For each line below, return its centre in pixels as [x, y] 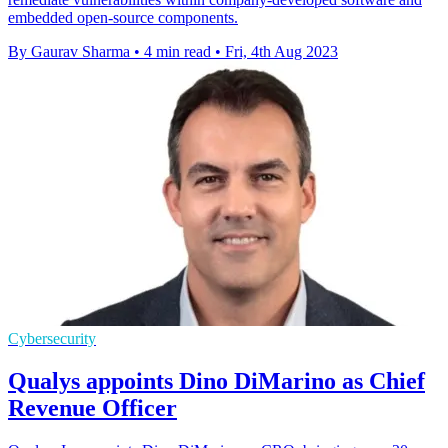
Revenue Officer [92, 407]
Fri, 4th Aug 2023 [281, 52]
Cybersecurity [52, 339]
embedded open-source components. [123, 18]
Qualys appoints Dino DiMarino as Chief [216, 380]
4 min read [177, 52]
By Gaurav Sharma [69, 52]
